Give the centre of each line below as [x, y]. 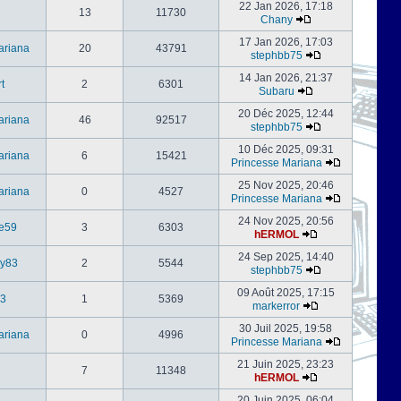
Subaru [276, 91]
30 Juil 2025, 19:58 [286, 328]
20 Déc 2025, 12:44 [286, 114]
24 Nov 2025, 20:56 [286, 221]
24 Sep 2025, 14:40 [286, 257]
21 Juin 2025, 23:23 [286, 364]
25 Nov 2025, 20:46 [286, 185]
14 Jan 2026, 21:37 [286, 78]
